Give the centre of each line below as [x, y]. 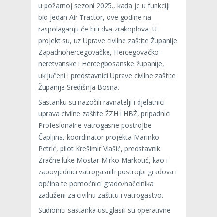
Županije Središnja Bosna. [79, 87]
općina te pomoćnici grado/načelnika [96, 183]
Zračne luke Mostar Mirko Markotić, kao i [103, 160]
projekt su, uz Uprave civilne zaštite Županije [108, 40]
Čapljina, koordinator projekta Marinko [99, 137]
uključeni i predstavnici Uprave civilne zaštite [107, 75]
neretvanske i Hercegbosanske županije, [101, 63]
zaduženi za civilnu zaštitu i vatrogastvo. [101, 195]
